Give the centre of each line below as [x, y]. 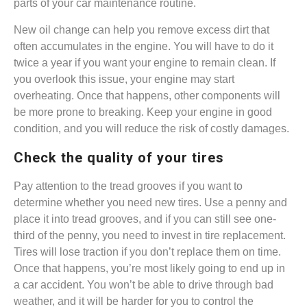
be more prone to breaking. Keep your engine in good [143, 112]
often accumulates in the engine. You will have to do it [144, 47]
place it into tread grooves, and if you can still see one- [145, 219]
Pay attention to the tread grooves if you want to [128, 186]
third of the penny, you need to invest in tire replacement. [150, 236]
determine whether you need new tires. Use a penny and [150, 203]
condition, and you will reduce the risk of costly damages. [151, 129]
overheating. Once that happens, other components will [147, 96]
